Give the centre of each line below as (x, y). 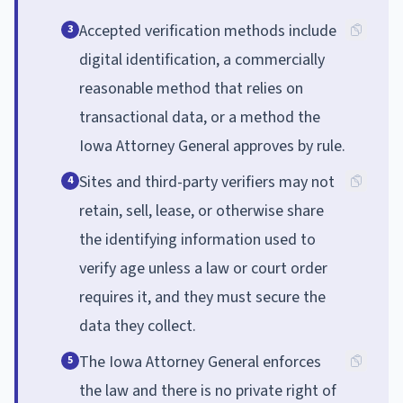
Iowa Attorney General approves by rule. (212, 146)
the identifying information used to (197, 239)
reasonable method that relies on (191, 88)
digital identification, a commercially (202, 59)
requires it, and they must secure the (202, 297)
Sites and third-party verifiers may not (207, 182)
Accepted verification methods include (208, 31)
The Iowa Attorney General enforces (200, 362)
